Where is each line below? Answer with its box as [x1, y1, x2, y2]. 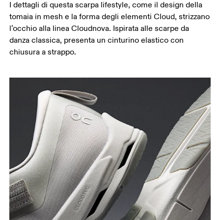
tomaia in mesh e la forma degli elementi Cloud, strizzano [9, 12, 210, 22]
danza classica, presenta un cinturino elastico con [9, 35, 184, 46]
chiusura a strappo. [9, 47, 77, 57]
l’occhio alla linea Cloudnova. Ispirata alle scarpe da [9, 24, 190, 34]
